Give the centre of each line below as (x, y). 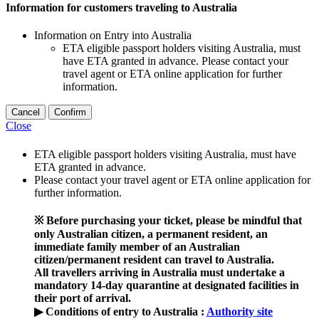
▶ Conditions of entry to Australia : (120, 311)
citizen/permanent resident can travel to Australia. (154, 259)
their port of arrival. (83, 298)
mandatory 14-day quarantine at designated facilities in (167, 285)
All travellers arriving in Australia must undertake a (159, 272)
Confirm (70, 113)
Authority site (240, 311)
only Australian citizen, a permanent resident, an (151, 234)
